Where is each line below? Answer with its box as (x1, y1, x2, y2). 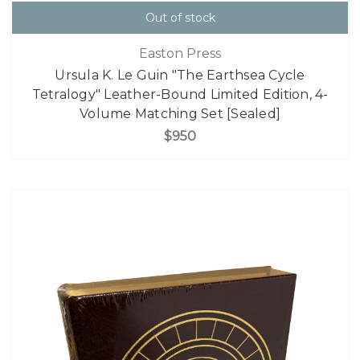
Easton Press (139, 45, 221, 61)
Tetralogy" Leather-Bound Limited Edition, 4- (31, 86, 329, 102)
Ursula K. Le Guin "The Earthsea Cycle (55, 67, 305, 83)
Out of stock (145, 10, 215, 26)
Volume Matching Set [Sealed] (80, 105, 280, 121)
